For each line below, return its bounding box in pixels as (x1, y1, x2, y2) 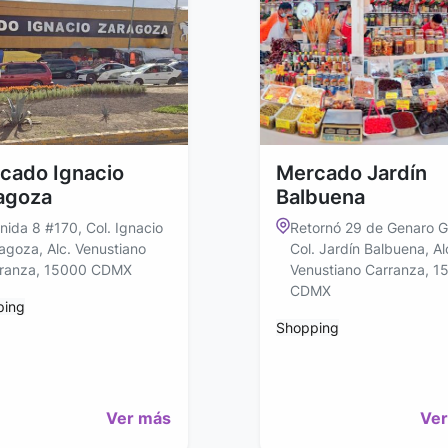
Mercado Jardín (276, 161, 427, 186)
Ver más (106, 408, 171, 429)
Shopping (276, 319, 339, 337)
